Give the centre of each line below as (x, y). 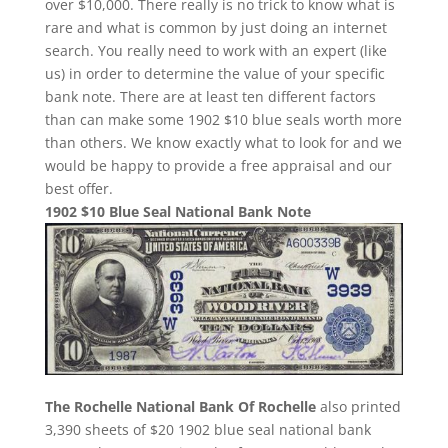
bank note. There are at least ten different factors (210, 96)
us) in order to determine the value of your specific (214, 73)
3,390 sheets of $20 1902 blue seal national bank (207, 430)
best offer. (78, 188)
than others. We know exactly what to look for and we (223, 142)
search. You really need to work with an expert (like (215, 50)
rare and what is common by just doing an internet (215, 27)
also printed (358, 407)
